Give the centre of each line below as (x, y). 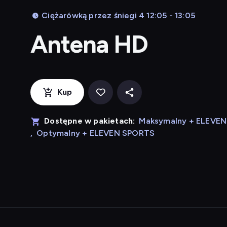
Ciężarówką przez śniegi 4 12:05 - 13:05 (118, 15)
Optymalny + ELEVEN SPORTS (96, 133)
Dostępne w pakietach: (90, 121)
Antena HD (89, 44)
